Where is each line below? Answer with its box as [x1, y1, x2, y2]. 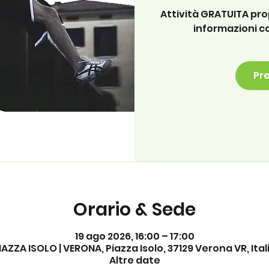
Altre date [109, 253, 160, 267]
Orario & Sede [73, 196, 196, 222]
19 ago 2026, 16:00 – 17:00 [74, 229, 195, 243]
